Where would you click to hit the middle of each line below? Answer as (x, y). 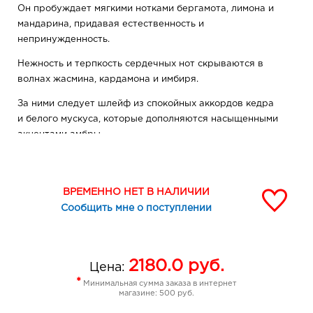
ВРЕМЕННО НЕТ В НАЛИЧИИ (136, 192)
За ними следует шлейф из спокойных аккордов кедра (146, 104)
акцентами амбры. (60, 135)
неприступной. (52, 175)
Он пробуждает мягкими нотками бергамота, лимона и (146, 9)
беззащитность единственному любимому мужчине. (139, 214)
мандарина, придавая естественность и (111, 24)
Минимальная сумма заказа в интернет (159, 284)
